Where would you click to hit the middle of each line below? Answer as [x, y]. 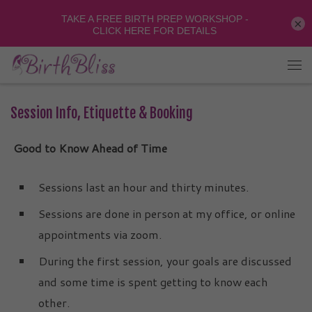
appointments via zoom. [100, 234]
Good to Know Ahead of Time [89, 148]
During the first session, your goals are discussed [165, 260]
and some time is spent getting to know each [153, 281]
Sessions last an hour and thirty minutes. [143, 187]
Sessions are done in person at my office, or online [167, 213]
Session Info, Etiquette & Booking [102, 114]
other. [54, 302]
